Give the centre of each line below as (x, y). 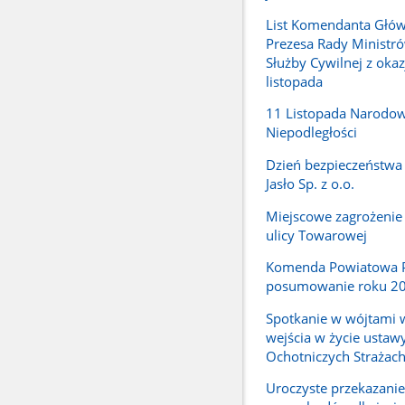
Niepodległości (311, 132)
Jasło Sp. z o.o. (310, 183)
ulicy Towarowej (316, 235)
